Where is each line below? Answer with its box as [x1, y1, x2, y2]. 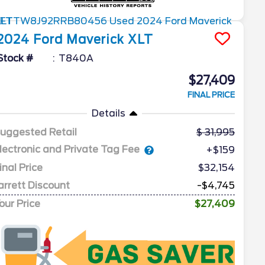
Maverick [66, 32, 125, 47]
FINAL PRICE [187, 90, 235, 99]
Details [91, 107, 125, 119]
